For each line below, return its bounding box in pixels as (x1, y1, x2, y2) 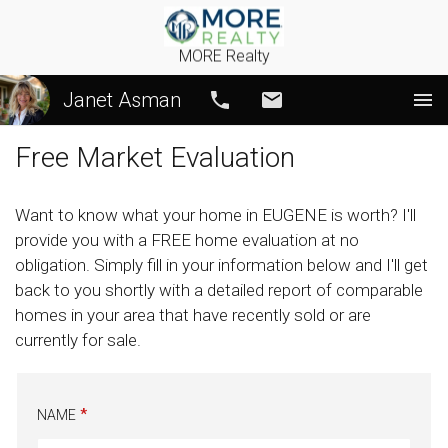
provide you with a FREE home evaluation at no (15, 230, 359, 250)
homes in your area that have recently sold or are (15, 305, 371, 325)
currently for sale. (15, 330, 141, 350)
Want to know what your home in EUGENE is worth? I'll (15, 205, 416, 225)
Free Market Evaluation (15, 141, 295, 174)
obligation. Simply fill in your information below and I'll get (15, 255, 428, 275)
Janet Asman (63, 88, 181, 112)
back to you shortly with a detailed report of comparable (15, 280, 423, 300)
